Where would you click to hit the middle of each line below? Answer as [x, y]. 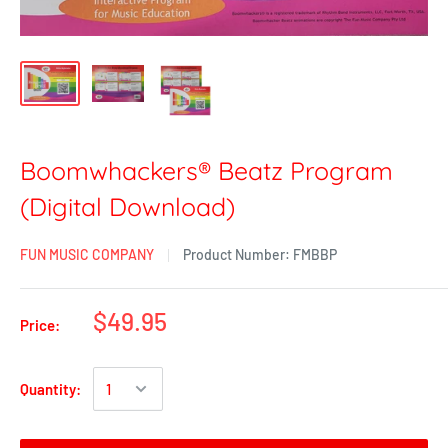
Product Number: [238, 255]
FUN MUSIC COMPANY [87, 255]
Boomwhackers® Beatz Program [206, 171]
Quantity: [50, 389]
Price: [40, 325]
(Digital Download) [127, 207]
